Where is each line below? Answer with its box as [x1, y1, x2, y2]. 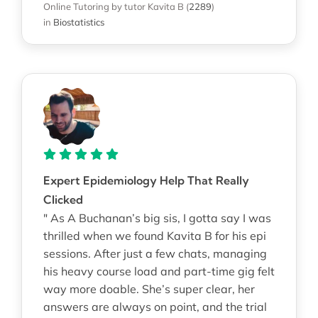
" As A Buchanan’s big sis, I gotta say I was [43, 210, 271, 225]
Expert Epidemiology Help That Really [43, 172, 249, 187]
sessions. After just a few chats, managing [43, 246, 267, 261]
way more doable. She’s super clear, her [43, 281, 255, 296]
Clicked [43, 192, 83, 207]
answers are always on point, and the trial [43, 299, 267, 314]
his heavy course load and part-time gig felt [43, 263, 275, 278]
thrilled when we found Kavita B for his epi [43, 228, 266, 243]
